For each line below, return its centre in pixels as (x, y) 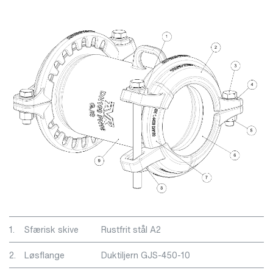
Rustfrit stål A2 (131, 229)
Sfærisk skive (51, 229)
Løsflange (44, 255)
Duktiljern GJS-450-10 (146, 255)
